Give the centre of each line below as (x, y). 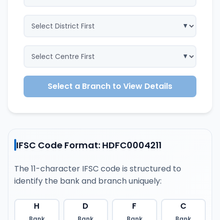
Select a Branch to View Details (110, 86)
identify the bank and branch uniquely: (88, 181)
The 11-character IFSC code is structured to (98, 169)
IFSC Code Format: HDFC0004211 (89, 145)
